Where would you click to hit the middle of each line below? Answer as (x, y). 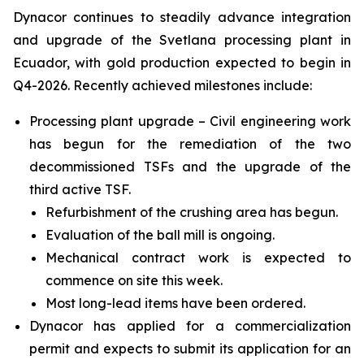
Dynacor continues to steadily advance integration (182, 17)
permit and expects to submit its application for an (190, 348)
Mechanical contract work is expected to (198, 257)
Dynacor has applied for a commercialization (190, 325)
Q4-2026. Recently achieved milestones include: (162, 85)
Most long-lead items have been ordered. (175, 303)
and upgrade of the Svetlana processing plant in (182, 39)
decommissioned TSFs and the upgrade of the (190, 166)
